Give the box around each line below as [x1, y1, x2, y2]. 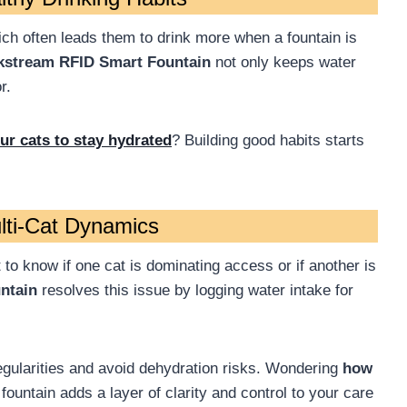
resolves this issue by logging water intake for [37, 282, 353, 300]
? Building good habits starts [172, 132, 364, 150]
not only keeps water [211, 54, 356, 72]
